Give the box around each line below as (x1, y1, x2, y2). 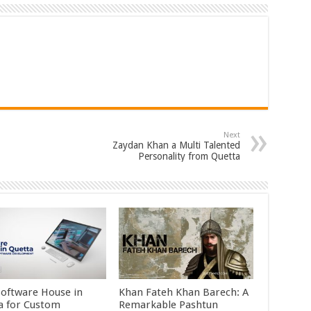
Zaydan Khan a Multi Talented (112, 139, 240, 151)
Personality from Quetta (137, 150, 240, 162)
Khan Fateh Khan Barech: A (119, 285, 249, 299)
